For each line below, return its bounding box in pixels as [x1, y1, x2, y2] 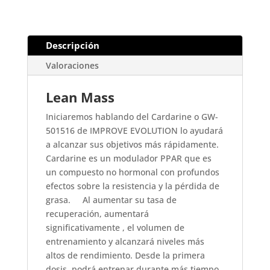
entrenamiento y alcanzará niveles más [45, 236, 204, 248]
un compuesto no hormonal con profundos [45, 166, 219, 178]
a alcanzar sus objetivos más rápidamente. [45, 139, 219, 151]
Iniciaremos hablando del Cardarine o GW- [45, 111, 218, 123]
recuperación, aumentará [45, 208, 149, 220]
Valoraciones [45, 60, 99, 72]
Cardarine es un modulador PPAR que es [45, 152, 212, 165]
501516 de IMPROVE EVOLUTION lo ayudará [45, 125, 223, 137]
